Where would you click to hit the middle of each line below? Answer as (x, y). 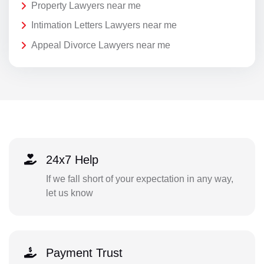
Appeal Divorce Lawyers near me (101, 45)
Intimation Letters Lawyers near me (104, 25)
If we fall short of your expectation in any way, (139, 179)
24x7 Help (72, 160)
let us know (69, 193)
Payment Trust (84, 253)
